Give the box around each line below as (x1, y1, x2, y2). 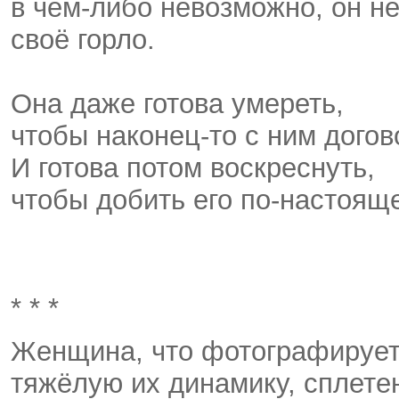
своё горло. (11, 24, 163, 56)
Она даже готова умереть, (11, 88, 344, 120)
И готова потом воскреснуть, (11, 152, 375, 184)
